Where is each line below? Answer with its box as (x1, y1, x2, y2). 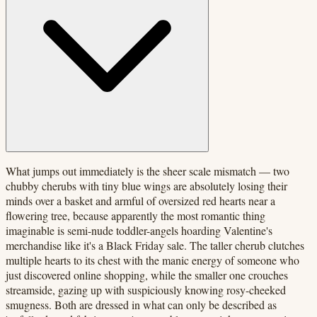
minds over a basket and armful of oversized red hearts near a (6, 192, 275, 208)
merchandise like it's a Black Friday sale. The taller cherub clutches (6, 237, 304, 253)
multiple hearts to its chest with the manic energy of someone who (6, 252, 299, 267)
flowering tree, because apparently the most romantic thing (6, 207, 265, 223)
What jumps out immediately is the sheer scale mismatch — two (6, 163, 289, 178)
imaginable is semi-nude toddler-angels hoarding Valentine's (6, 222, 272, 238)
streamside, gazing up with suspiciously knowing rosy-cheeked (6, 282, 286, 297)
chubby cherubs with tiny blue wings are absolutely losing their (6, 178, 287, 193)
